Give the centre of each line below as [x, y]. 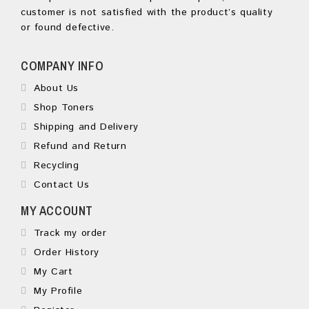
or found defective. [68, 28]
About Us [54, 89]
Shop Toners [62, 108]
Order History [65, 253]
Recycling [54, 166]
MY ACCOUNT [57, 211]
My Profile [56, 291]
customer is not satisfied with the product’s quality [147, 13]
